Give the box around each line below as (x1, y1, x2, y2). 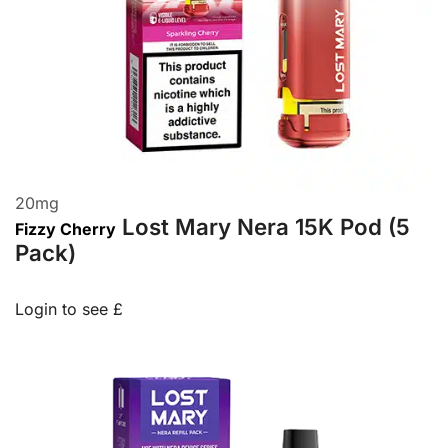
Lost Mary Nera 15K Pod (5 (122, 212, 410, 240)
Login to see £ (15, 298, 123, 319)
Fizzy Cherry (15, 218, 116, 239)
